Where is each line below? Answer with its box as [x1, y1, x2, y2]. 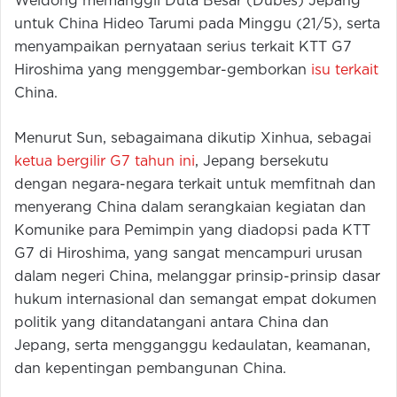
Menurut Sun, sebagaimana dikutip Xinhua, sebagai [14, 132, 371, 146]
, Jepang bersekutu [195, 155, 329, 169]
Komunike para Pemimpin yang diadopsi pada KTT [14, 224, 370, 238]
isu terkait [311, 64, 378, 78]
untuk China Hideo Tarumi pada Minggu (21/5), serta [14, 18, 380, 32]
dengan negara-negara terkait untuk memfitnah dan [14, 178, 376, 192]
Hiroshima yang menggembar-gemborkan [14, 64, 311, 78]
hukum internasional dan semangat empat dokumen [14, 293, 377, 307]
